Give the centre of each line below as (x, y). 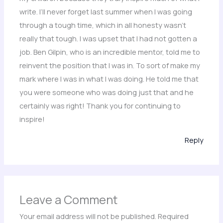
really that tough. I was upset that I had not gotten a (109, 39)
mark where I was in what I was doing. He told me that (109, 79)
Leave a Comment (69, 200)
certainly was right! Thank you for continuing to (100, 106)
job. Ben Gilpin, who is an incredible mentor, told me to (110, 52)
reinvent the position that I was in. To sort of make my (110, 65)
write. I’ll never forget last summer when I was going (106, 12)
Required (173, 216)
